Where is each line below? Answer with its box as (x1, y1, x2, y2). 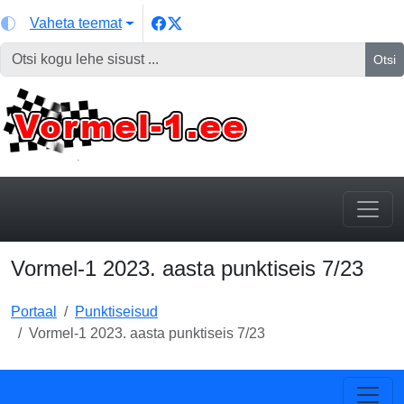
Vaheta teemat (30, 15, 122, 31)
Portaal (11, 304, 57, 319)
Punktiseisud (75, 304, 158, 319)
